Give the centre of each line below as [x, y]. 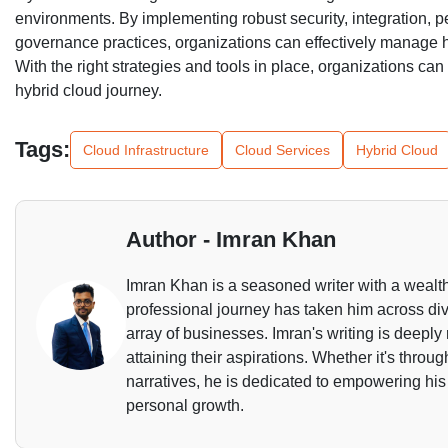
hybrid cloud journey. [88, 91]
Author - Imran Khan [231, 240]
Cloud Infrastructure [146, 149]
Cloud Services [282, 149]
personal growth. [185, 406]
